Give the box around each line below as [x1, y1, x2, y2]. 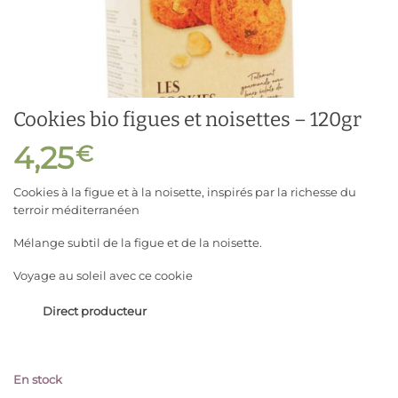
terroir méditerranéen [13, 203, 139, 218]
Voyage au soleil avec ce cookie [13, 267, 193, 283]
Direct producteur [43, 304, 149, 319]
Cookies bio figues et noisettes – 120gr [13, 107, 362, 132]
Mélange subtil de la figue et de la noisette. [13, 235, 262, 250]
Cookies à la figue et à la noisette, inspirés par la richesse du [13, 185, 356, 200]
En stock [13, 373, 62, 387]
